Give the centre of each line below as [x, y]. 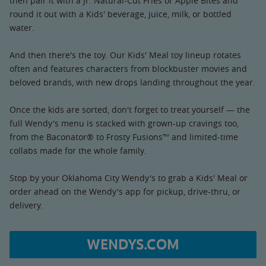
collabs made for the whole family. [78, 151]
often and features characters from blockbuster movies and [128, 69]
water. [22, 28]
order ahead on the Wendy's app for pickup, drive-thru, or [125, 191]
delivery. [26, 205]
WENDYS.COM [133, 245]
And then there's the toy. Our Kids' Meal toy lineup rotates [125, 55]
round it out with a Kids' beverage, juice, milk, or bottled [121, 14]
